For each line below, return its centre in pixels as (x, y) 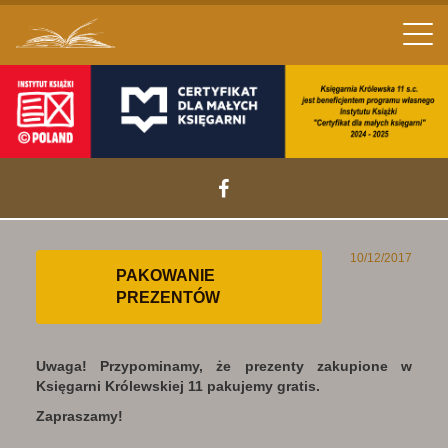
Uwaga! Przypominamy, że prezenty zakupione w (224, 366)
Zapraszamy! (79, 416)
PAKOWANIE (165, 276)
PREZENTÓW (167, 298)
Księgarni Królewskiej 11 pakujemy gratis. (177, 386)
